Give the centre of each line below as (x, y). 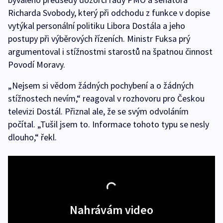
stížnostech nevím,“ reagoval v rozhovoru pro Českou (106, 99)
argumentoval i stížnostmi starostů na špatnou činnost (110, 52)
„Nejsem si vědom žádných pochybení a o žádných (101, 86)
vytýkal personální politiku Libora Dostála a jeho (97, 26)
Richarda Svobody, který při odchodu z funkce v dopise (109, 13)
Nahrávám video (111, 210)
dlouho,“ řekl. (32, 137)
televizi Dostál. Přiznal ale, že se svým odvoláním (98, 111)
